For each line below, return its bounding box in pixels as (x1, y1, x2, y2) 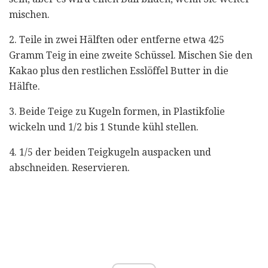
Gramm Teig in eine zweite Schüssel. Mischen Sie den (9, 49, 252, 61)
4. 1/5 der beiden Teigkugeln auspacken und (9, 146, 211, 158)
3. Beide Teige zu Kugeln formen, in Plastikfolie (9, 105, 225, 117)
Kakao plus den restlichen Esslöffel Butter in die (9, 65, 229, 77)
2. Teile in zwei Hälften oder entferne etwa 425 (9, 33, 224, 45)
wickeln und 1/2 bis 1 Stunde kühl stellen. (9, 121, 199, 133)
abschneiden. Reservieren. (9, 162, 130, 173)
